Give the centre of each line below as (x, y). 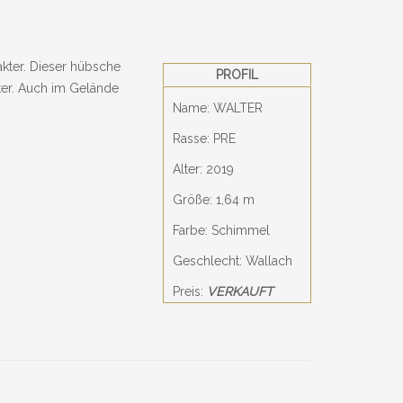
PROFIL (237, 75)
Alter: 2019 (203, 169)
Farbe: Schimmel (221, 230)
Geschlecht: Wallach (233, 261)
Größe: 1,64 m (214, 200)
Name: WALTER (218, 108)
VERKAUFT (240, 291)
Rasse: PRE (204, 139)
